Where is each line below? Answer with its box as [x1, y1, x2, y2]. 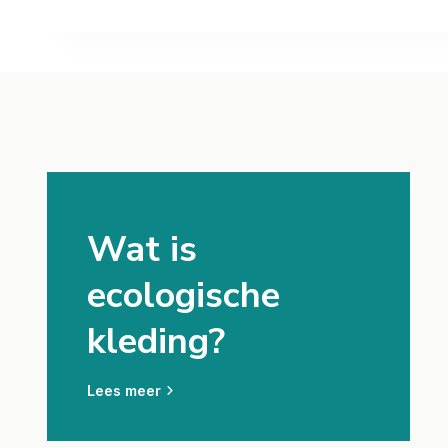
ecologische [87, 271, 280, 320]
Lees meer [87, 382, 161, 399]
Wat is [87, 225, 197, 274]
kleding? [87, 317, 225, 366]
